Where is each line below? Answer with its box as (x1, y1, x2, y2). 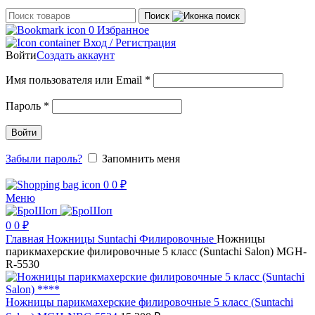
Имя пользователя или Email (6, 74, 145, 86)
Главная (6, 233, 46, 245)
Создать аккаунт (37, 49, 115, 61)
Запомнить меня (102, 153, 180, 165)
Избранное (97, 24, 149, 36)
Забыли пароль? (6, 153, 82, 165)
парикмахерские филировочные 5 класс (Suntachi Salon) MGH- (6, 245, 307, 257)
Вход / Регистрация (83, 37, 176, 49)
